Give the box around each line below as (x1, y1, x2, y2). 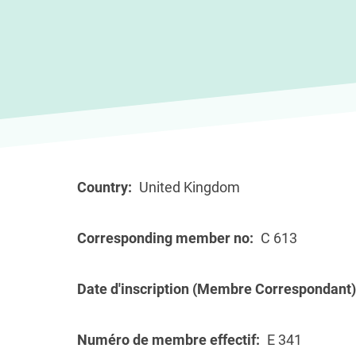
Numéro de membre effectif (77, 331, 256, 348)
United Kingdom (139, 179, 240, 195)
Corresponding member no (77, 230, 250, 246)
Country (77, 179, 128, 195)
